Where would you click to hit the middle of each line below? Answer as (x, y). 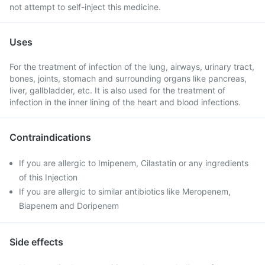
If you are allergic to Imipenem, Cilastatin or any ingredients (134, 163)
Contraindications (50, 137)
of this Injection (48, 177)
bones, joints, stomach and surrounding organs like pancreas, (128, 78)
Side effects (36, 242)
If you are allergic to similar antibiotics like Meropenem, (125, 191)
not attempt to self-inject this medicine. (85, 7)
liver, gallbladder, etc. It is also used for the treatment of (117, 90)
